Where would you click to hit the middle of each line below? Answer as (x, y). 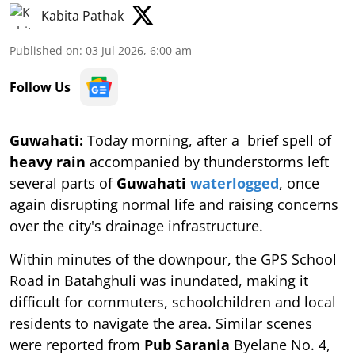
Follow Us (40, 87)
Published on (44, 50)
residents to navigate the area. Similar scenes (161, 323)
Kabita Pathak (82, 15)
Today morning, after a (161, 140)
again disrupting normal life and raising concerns (174, 204)
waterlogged (235, 183)
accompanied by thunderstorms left (207, 161)
